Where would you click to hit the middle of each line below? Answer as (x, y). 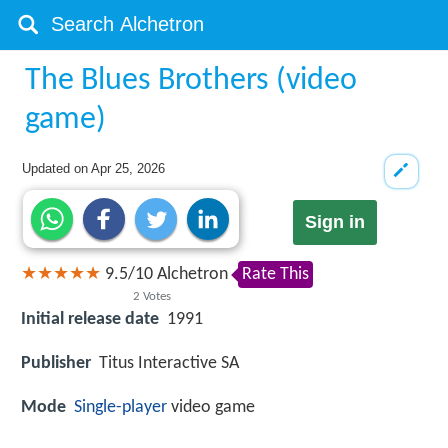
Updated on (57, 168)
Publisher (56, 363)
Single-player (120, 407)
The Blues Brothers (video (191, 81)
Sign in (334, 222)
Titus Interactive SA (169, 363)
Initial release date (90, 319)
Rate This (275, 275)
